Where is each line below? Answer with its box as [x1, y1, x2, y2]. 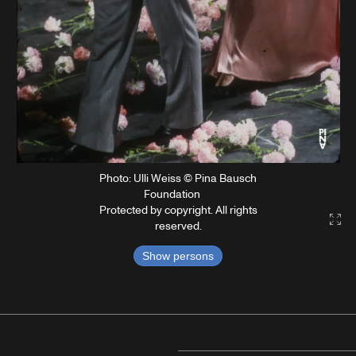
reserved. [154, 219, 202, 234]
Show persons [142, 250, 214, 263]
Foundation [144, 187, 200, 203]
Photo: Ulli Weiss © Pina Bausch [99, 171, 257, 187]
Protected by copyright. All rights [99, 203, 257, 219]
